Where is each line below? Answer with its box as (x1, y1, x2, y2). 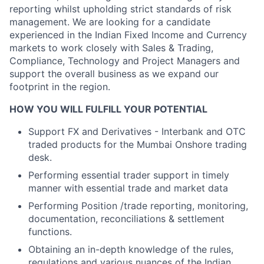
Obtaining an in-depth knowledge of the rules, (28, 243, 233, 255)
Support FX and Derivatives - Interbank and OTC (28, 125, 246, 137)
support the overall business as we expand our (9, 67, 219, 80)
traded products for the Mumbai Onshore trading (28, 138, 247, 150)
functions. (28, 225, 72, 237)
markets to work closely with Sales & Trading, (9, 41, 213, 54)
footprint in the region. (9, 80, 110, 93)
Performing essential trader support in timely (28, 169, 229, 181)
